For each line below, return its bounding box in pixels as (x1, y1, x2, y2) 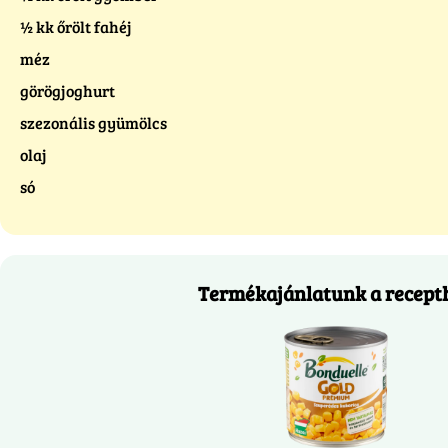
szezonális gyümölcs (20, 112, 167, 133)
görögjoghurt (20, 80, 115, 101)
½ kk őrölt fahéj (20, 16, 132, 37)
